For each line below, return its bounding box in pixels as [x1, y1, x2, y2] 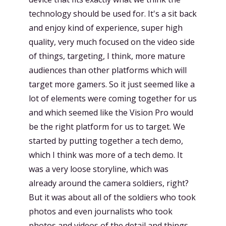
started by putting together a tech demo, [29, 135, 183, 146]
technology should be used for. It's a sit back [29, 8, 197, 19]
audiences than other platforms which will [29, 65, 187, 76]
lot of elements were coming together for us [29, 93, 197, 104]
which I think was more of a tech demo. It [29, 149, 183, 160]
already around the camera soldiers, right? [29, 178, 189, 189]
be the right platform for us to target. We [29, 121, 185, 132]
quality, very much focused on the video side [29, 36, 195, 47]
